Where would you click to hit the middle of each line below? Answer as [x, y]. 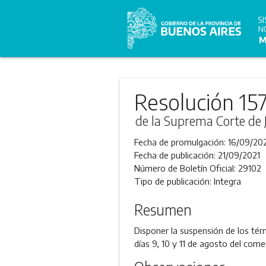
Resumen [163, 210]
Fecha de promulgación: [181, 142]
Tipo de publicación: [174, 181]
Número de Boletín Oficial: [186, 168]
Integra [227, 181]
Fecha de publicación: [176, 155]
